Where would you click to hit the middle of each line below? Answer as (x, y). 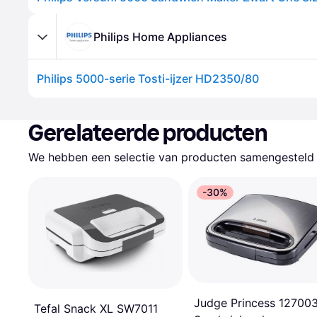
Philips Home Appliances (160, 36)
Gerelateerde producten (148, 133)
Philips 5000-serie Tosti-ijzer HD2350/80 (148, 79)
